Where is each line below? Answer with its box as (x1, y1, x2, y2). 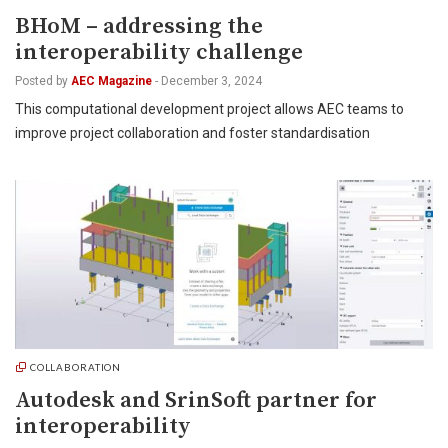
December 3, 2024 (161, 74, 262, 88)
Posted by (15, 74, 68, 88)
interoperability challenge (15, 38, 303, 67)
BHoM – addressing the (15, 12, 263, 41)
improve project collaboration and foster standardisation (15, 125, 370, 141)
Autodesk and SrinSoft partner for (15, 386, 377, 415)
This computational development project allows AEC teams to (15, 101, 404, 117)
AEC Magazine (71, 74, 152, 88)
